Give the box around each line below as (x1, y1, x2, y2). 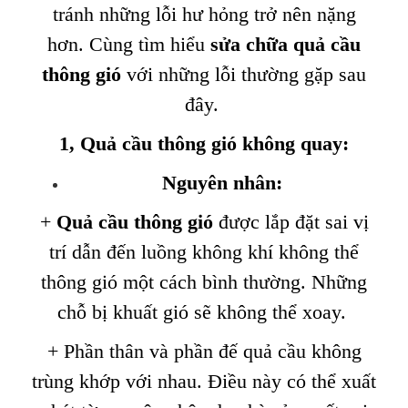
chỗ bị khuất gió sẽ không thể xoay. (56, 301, 352, 323)
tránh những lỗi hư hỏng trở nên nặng (52, 3, 356, 25)
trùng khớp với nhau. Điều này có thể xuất (32, 370, 376, 393)
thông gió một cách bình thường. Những (41, 270, 367, 293)
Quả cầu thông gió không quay (80, 132, 342, 155)
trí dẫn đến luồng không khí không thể (49, 240, 359, 263)
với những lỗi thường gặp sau (121, 63, 366, 86)
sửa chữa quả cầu (210, 33, 361, 56)
